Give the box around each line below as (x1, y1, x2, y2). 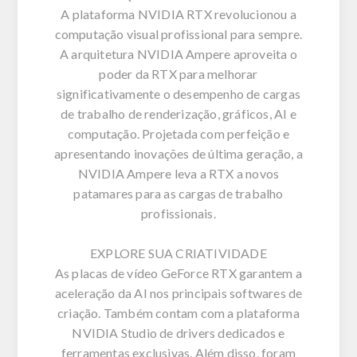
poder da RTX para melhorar (99, 65, 258, 81)
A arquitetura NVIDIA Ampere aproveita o (60, 45, 297, 61)
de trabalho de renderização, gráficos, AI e (61, 105, 296, 121)
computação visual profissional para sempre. (54, 25, 303, 41)
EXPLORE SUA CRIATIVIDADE (90, 245, 267, 261)
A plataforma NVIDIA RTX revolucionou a (61, 6, 296, 22)
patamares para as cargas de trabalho (73, 185, 284, 201)
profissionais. (141, 205, 216, 221)
